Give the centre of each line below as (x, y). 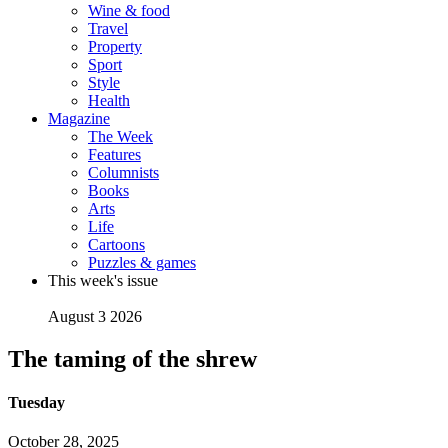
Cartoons (116, 244)
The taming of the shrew (132, 358)
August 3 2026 (95, 316)
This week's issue (103, 280)
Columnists (123, 172)
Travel (108, 28)
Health (109, 100)
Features (114, 154)
